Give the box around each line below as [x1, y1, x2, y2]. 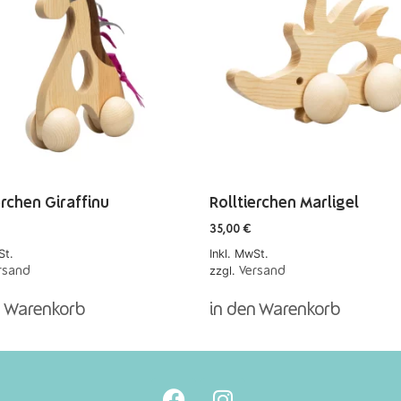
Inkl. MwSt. [209, 246, 269, 260]
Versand [239, 264, 286, 277]
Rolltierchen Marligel [209, 195, 359, 211]
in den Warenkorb [209, 301, 340, 320]
